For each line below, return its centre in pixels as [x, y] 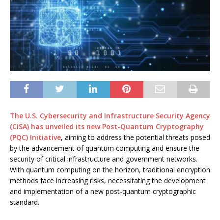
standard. [25, 202]
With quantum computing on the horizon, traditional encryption [110, 169]
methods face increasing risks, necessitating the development [108, 180]
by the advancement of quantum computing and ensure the [105, 148]
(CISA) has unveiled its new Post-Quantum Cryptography [107, 126]
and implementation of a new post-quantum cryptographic [103, 191]
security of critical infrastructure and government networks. [104, 159]
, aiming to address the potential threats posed [136, 137]
